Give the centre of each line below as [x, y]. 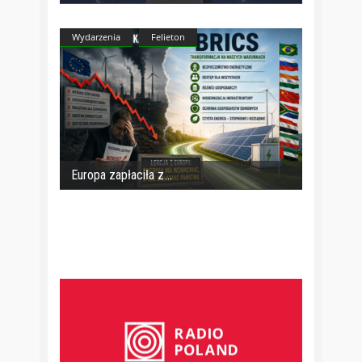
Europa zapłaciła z [118, 175]
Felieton [168, 36]
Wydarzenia [96, 36]
